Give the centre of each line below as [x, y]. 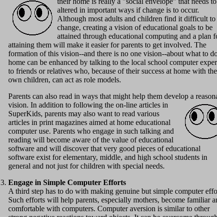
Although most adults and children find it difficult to [136, 19]
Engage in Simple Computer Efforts [67, 183]
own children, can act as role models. [65, 80]
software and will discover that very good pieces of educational [104, 149]
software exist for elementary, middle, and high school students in [108, 157]
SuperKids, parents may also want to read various [84, 114]
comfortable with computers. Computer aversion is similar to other [109, 209]
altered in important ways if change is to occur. [128, 10]
